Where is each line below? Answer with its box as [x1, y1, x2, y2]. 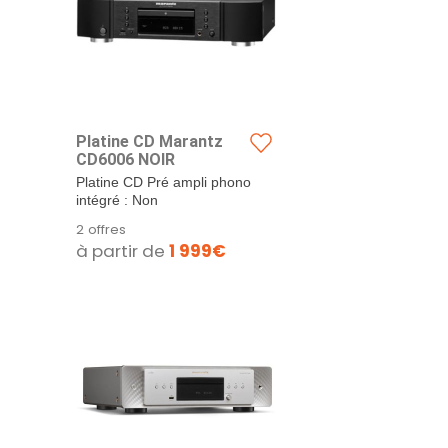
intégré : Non [76, 193, 158, 208]
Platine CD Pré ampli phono [76, 175, 251, 190]
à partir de [76, 239, 169, 263]
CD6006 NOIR [76, 150, 175, 169]
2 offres [76, 220, 126, 239]
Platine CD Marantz [76, 132, 223, 151]
